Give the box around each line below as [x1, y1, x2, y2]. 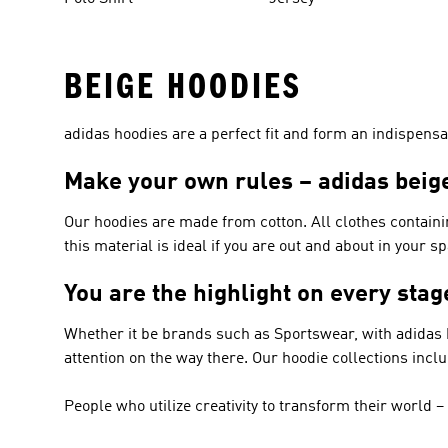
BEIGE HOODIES [64, 64, 302, 108]
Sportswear [274, 326, 354, 343]
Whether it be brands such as [64, 326, 274, 343]
